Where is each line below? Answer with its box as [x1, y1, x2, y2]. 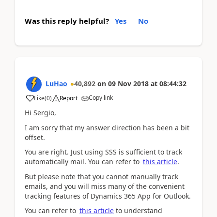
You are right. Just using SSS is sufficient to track [25, 147, 182, 156]
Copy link [89, 93, 113, 102]
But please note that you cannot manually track [25, 171, 178, 181]
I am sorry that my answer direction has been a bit [25, 123, 189, 132]
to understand [114, 206, 162, 215]
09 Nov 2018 [108, 79, 149, 88]
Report [60, 94, 77, 102]
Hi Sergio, [25, 108, 56, 117]
